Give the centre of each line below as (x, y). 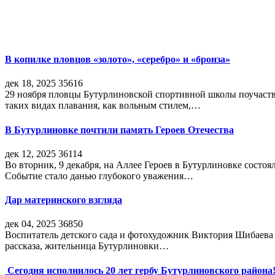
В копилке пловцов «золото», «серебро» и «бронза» (118, 60)
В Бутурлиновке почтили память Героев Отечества (119, 130)
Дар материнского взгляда (64, 200)
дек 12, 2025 (30, 153)
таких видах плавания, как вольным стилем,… (103, 106)
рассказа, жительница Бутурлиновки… (87, 246)
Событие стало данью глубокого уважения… (99, 176)
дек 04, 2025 (30, 224)
